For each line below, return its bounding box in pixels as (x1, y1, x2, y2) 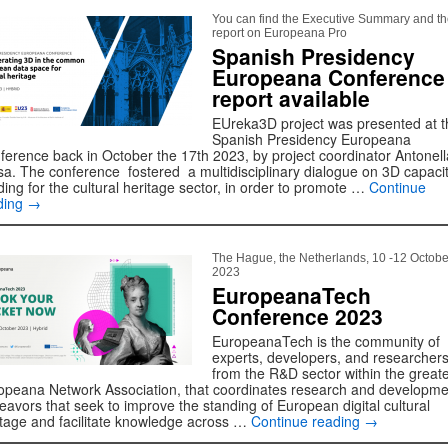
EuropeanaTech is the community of (212, 331, 440, 351)
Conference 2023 (212, 301, 383, 331)
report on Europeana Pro (212, 26, 347, 40)
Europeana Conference (212, 62, 445, 92)
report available (212, 83, 370, 113)
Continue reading (251, 411, 364, 431)
